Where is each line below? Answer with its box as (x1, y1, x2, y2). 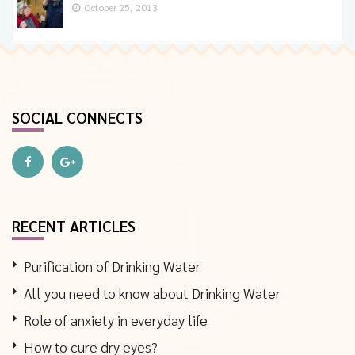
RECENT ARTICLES (12, 216, 136, 235)
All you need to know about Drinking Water (24, 283, 281, 302)
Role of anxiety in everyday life (24, 310, 208, 329)
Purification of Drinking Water (24, 256, 200, 275)
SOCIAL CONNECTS (12, 107, 143, 127)
